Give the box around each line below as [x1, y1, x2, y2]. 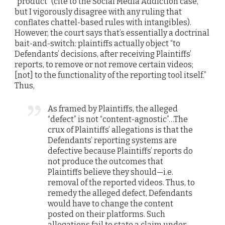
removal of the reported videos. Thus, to [48, 178, 195, 188]
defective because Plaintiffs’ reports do [48, 146, 193, 156]
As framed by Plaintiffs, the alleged [48, 104, 178, 114]
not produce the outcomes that [48, 157, 164, 167]
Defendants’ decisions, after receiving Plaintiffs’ [15, 49, 191, 59]
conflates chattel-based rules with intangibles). [15, 17, 191, 27]
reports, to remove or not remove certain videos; [15, 59, 193, 69]
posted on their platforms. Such [48, 209, 166, 219]
